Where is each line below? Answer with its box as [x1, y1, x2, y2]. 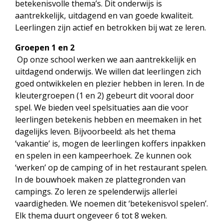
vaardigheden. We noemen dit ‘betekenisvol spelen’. [15, 198, 208, 209]
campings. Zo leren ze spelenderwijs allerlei [15, 186, 177, 197]
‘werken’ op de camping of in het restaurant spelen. [15, 162, 207, 173]
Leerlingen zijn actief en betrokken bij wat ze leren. [15, 22, 206, 33]
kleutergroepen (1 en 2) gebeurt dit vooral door [15, 90, 194, 101]
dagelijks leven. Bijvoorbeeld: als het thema [15, 126, 175, 137]
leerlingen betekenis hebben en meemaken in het [15, 114, 201, 125]
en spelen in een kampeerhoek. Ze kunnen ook [15, 150, 191, 161]
